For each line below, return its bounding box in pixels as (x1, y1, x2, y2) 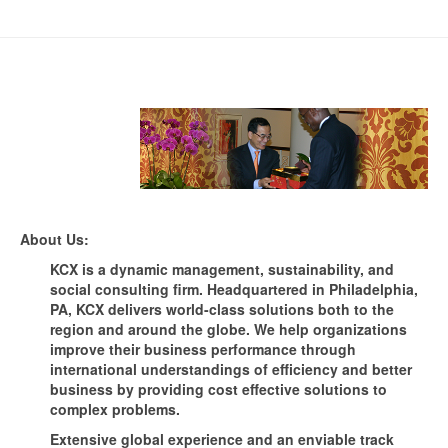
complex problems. (50, 398, 180, 419)
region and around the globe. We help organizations (50, 318, 407, 339)
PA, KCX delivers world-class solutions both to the (50, 298, 394, 319)
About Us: (20, 228, 89, 249)
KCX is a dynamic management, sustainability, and (50, 258, 394, 279)
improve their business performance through (50, 338, 356, 359)
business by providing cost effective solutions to (50, 378, 387, 399)
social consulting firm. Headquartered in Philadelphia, (50, 278, 418, 299)
